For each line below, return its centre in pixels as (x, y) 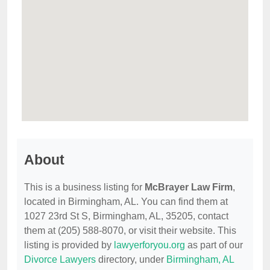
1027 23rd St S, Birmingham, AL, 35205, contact (126, 216)
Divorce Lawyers (60, 260)
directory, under (131, 260)
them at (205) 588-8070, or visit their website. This (130, 231)
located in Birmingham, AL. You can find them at (126, 202)
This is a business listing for (84, 187)
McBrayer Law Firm (189, 187)
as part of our (214, 245)
